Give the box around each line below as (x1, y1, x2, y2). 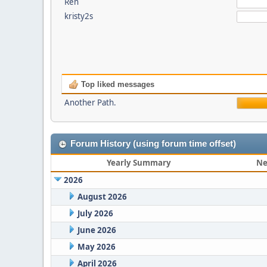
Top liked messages (78, 80, 154, 89)
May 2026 (77, 241, 116, 252)
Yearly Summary (106, 157, 171, 168)
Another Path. (64, 97, 116, 108)
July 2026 (77, 208, 113, 219)
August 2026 (77, 191, 127, 202)
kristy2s (64, 11, 93, 21)
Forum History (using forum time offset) (70, 139, 236, 148)
